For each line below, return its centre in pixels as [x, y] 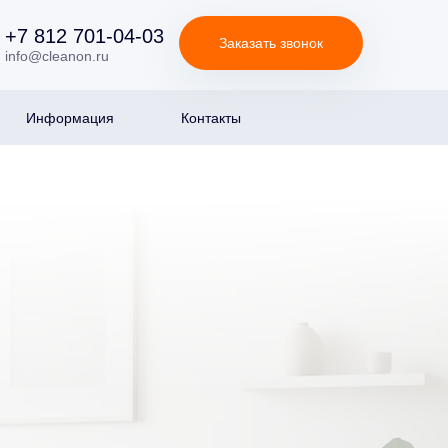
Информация [69, 117]
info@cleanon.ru [56, 55]
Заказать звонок [270, 42]
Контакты [210, 117]
